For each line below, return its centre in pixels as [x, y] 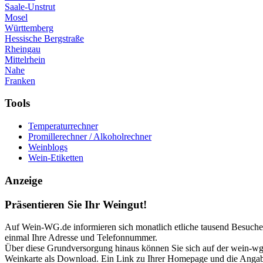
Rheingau [23, 49]
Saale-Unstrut [30, 6]
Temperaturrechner [63, 126]
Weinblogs [48, 147]
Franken [20, 80]
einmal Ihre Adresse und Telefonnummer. [81, 238]
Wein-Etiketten [56, 158]
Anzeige [23, 180]
